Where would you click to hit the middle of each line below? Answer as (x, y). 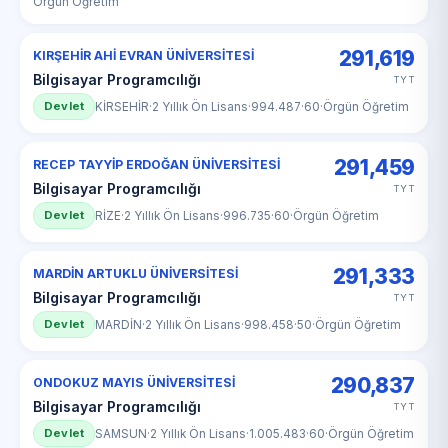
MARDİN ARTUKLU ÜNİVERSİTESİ (135, 273)
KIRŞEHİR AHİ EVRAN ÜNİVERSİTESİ (143, 55)
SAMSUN (121, 433)
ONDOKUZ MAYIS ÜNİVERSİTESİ (134, 382)
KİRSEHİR (122, 106)
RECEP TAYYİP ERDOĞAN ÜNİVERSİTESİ (156, 164)
